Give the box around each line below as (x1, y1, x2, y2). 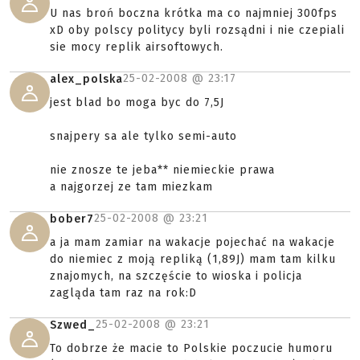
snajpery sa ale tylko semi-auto (50, 129, 237, 143)
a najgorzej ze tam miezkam (50, 180, 213, 194)
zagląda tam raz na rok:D (50, 286, 197, 300)
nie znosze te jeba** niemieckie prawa (50, 163, 275, 177)
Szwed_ (50, 318, 96, 332)
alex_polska (50, 72, 123, 86)
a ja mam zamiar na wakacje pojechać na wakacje (50, 235, 335, 249)
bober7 (50, 212, 94, 226)
